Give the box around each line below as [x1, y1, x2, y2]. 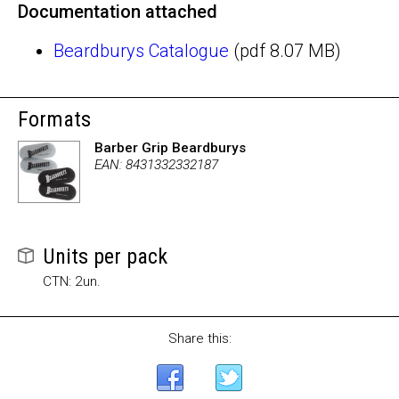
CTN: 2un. [43, 273, 101, 289]
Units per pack [43, 244, 167, 269]
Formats [18, 107, 91, 132]
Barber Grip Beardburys [94, 140, 246, 156]
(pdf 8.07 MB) [229, 40, 341, 61]
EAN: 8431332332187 [94, 157, 218, 173]
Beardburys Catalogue [53, 40, 229, 61]
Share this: [167, 330, 232, 346]
